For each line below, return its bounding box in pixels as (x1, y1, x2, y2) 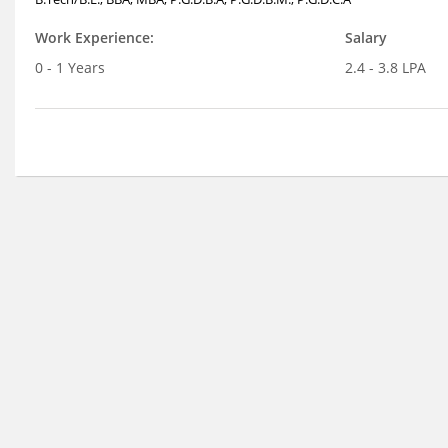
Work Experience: (35, 28, 154, 47)
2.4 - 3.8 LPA (344, 58, 426, 77)
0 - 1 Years (35, 58, 105, 77)
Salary (344, 28, 387, 47)
